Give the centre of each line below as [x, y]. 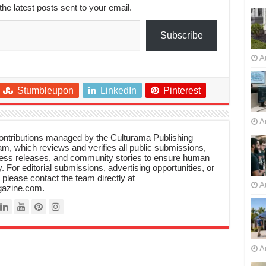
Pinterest [182, 90]
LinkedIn [118, 90]
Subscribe [181, 35]
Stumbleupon [45, 90]
